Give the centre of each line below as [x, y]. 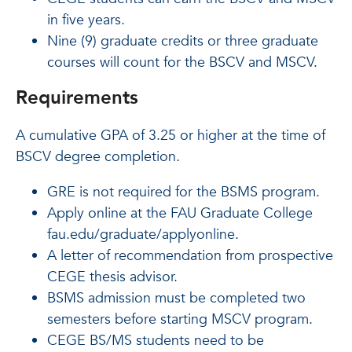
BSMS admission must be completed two [176, 298]
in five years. [86, 20]
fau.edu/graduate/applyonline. [143, 235]
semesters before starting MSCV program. [180, 319]
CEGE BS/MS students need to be [156, 341]
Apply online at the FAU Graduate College [180, 213]
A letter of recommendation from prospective [190, 256]
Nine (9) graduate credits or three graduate [183, 41]
